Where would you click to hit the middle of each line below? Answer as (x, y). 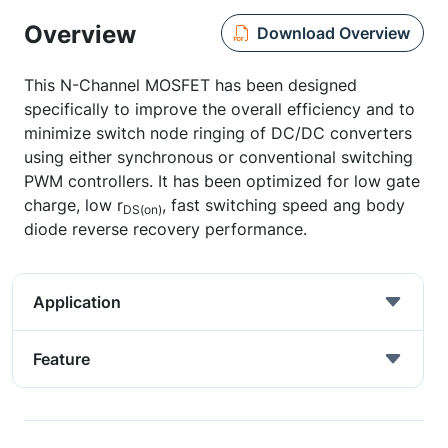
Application (77, 302)
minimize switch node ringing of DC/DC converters (218, 133)
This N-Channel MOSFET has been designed (190, 85)
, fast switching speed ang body (283, 205)
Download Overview (333, 32)
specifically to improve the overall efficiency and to (219, 109)
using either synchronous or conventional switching (218, 157)
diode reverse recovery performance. (165, 229)
